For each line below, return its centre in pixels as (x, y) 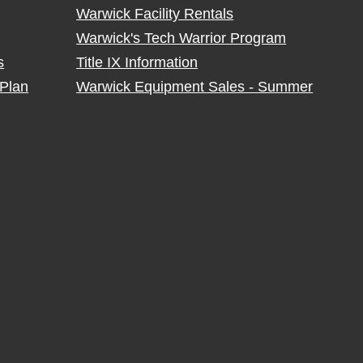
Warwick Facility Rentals (155, 14)
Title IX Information (137, 62)
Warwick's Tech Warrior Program (181, 38)
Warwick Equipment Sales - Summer (195, 87)
